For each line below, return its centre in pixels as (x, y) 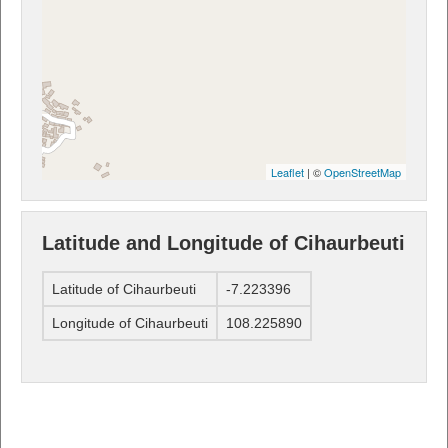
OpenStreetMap (362, 171)
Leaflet (287, 171)
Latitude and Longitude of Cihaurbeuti (223, 242)
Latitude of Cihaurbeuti (124, 289)
